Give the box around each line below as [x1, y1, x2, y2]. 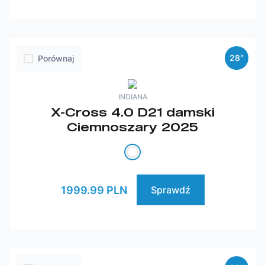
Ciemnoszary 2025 [67, 119, 198, 134]
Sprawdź [150, 184, 190, 196]
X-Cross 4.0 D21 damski [50, 105, 215, 119]
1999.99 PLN [60, 183, 127, 196]
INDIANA [118, 92, 147, 101]
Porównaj [38, 53, 74, 63]
